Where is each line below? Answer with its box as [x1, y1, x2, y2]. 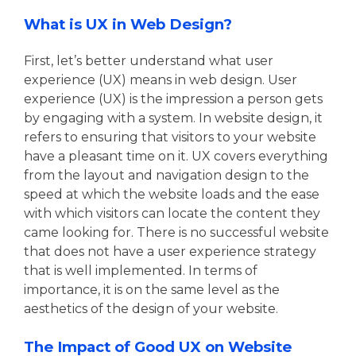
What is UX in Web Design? [24, 14, 232, 33]
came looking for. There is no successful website [24, 224, 329, 240]
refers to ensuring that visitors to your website [24, 129, 316, 145]
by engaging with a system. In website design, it [24, 110, 323, 126]
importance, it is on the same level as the [24, 281, 280, 297]
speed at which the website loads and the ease [24, 186, 319, 202]
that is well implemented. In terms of [24, 262, 257, 278]
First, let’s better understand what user [24, 52, 273, 68]
